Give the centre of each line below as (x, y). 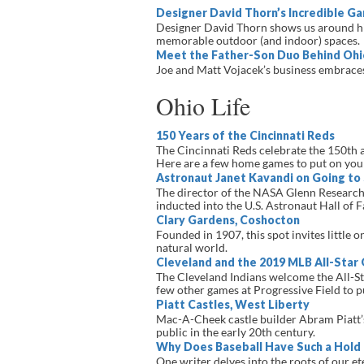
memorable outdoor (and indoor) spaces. (258, 40)
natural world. (192, 247)
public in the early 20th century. (236, 332)
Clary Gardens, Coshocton (228, 220)
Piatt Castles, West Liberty (233, 304)
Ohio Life (203, 106)
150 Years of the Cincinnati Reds (245, 135)
